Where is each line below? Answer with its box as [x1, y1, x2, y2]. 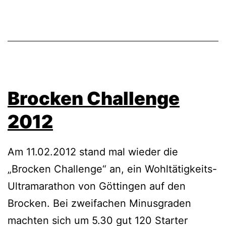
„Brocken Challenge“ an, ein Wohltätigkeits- [8, 163, 217, 176]
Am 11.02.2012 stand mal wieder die [8, 146, 178, 158]
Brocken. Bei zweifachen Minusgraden [8, 197, 191, 210]
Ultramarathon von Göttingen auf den [8, 180, 186, 193]
